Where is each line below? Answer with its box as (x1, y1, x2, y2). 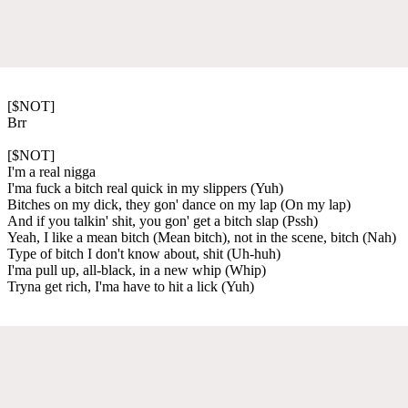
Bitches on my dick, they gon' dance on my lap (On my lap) (7, 196, 351, 212)
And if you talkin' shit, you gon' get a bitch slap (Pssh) (7, 212, 318, 229)
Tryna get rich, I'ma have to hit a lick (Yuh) (7, 278, 254, 294)
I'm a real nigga (7, 163, 96, 179)
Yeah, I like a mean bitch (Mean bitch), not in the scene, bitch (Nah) (7, 229, 396, 245)
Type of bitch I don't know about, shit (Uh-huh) (7, 245, 280, 261)
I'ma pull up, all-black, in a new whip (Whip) (7, 261, 266, 278)
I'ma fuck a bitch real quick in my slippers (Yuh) (7, 179, 283, 196)
